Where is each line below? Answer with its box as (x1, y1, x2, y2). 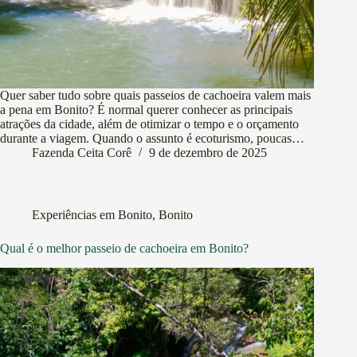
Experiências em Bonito (32, 208, 152, 222)
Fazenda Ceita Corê (32, 146, 131, 160)
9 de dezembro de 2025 (149, 146, 267, 160)
